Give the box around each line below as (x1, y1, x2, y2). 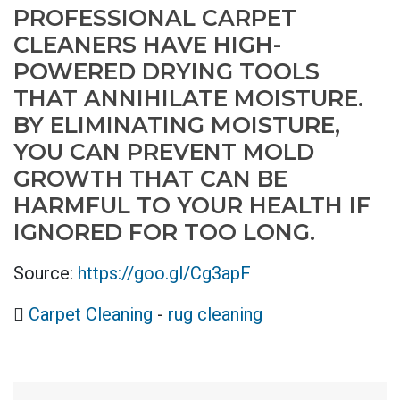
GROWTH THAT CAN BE (13, 165, 287, 193)
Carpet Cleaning (29, 304, 153, 326)
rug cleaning (168, 304, 262, 326)
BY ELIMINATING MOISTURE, (13, 112, 340, 139)
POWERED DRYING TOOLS (13, 58, 320, 86)
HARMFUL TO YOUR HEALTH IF (13, 192, 371, 220)
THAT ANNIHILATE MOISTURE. (13, 85, 363, 112)
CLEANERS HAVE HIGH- (13, 31, 281, 59)
